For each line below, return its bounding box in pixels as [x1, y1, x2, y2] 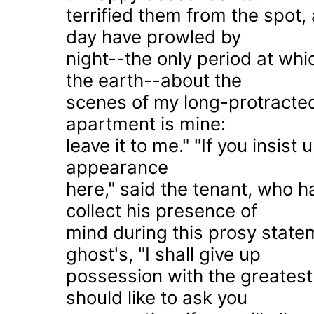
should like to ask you [66, 287, 247, 308]
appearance [66, 156, 168, 178]
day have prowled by [66, 26, 241, 48]
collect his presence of [66, 200, 257, 221]
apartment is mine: [66, 113, 226, 135]
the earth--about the [66, 69, 242, 91]
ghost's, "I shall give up [66, 243, 261, 265]
